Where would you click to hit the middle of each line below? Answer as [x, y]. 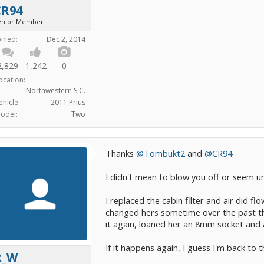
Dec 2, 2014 [66, 39]
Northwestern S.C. [56, 90]
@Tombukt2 [161, 153]
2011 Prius [68, 102]
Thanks [121, 153]
